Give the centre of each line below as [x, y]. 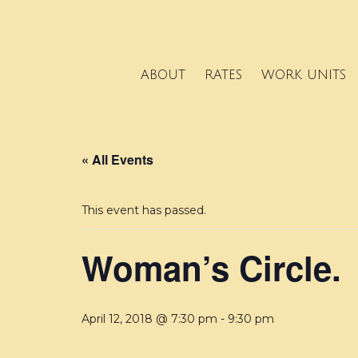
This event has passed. [144, 211]
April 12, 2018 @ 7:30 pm [149, 319]
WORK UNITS [303, 75]
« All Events [117, 160]
